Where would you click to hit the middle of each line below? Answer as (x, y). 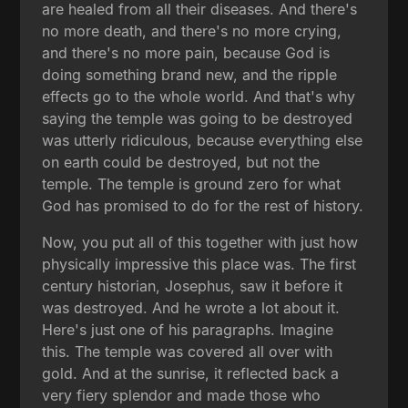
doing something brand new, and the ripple (190, 74)
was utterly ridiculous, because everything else (203, 140)
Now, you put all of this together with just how (200, 242)
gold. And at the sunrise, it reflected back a (191, 373)
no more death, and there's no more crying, (192, 31)
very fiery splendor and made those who (182, 395)
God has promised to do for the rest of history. (203, 205)
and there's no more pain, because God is (186, 52)
